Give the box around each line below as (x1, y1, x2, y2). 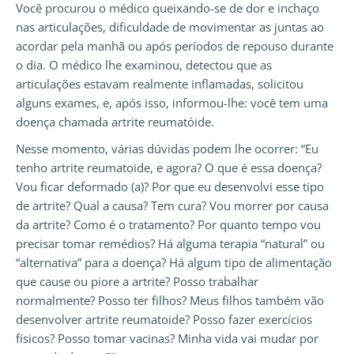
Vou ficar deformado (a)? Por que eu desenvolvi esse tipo (16, 179, 324, 195)
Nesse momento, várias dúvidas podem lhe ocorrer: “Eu (16, 141, 318, 157)
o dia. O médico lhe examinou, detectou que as (16, 57, 272, 73)
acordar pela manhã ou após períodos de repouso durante (16, 38, 333, 55)
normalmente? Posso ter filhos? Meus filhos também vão (16, 292, 324, 309)
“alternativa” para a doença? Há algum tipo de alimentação (16, 254, 332, 271)
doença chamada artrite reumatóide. (16, 114, 214, 130)
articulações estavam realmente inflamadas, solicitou (16, 76, 303, 92)
